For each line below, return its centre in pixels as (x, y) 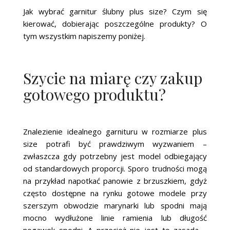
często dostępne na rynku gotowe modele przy (115, 193)
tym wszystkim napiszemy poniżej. (84, 36)
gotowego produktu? (95, 94)
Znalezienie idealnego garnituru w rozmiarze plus (115, 131)
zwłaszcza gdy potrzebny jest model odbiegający (115, 156)
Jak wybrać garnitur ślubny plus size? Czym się (115, 11)
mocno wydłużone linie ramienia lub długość (115, 217)
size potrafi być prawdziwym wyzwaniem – (115, 143)
